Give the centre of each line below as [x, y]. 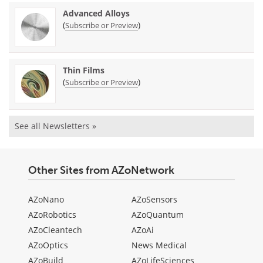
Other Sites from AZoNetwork [101, 170]
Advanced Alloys [96, 13]
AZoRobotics [52, 214]
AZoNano [46, 199]
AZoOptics [48, 245]
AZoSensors [154, 199]
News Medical [159, 245]
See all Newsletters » [55, 126]
